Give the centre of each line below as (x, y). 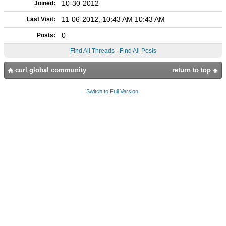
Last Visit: (41, 19)
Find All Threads (92, 51)
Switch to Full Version (112, 91)
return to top (192, 70)
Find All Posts (138, 51)
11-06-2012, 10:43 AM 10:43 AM (113, 19)
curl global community (50, 70)
